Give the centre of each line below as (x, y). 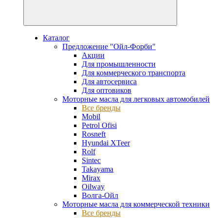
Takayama (98, 169)
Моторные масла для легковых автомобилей (136, 99)
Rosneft (94, 134)
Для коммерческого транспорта (134, 73)
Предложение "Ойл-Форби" (109, 46)
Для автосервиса (109, 82)
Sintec (91, 160)
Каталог (56, 38)
